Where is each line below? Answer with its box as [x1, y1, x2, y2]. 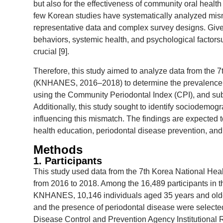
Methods [33, 143, 83, 157]
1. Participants [33, 155, 102, 167]
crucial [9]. [33, 47, 69, 56]
